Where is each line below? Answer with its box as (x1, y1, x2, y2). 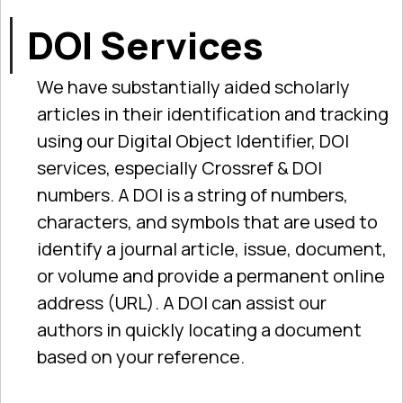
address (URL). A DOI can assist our (36, 290, 327, 315)
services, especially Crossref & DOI (36, 155, 322, 180)
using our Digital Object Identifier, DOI (36, 128, 349, 153)
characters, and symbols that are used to (36, 209, 378, 234)
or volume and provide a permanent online (36, 263, 385, 288)
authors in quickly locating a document (36, 317, 362, 342)
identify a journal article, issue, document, (36, 236, 387, 261)
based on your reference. (36, 344, 245, 369)
